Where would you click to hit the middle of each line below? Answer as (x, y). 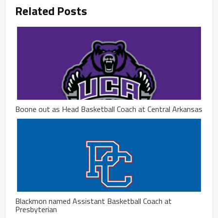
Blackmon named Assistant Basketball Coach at (93, 201)
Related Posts (51, 10)
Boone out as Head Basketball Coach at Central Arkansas (109, 109)
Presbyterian (36, 209)
